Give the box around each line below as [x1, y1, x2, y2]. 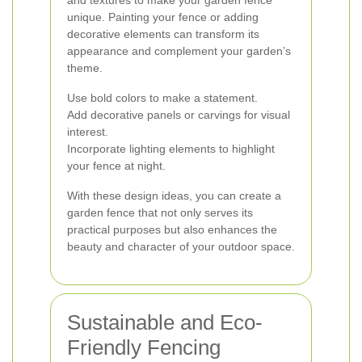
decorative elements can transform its [67, 27, 259, 40]
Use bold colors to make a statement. [67, 91, 258, 104]
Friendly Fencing [67, 335, 221, 360]
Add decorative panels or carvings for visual [67, 108, 290, 121]
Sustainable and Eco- [67, 310, 263, 335]
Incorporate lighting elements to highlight [67, 142, 275, 155]
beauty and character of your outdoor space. [67, 240, 295, 253]
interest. [67, 125, 108, 138]
